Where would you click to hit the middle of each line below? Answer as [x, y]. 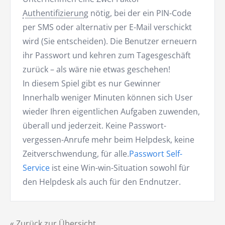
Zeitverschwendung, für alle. [76, 153]
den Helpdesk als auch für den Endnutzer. [102, 182]
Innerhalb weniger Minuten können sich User [108, 97]
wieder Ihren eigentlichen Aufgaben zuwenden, [111, 111]
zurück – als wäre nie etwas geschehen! [96, 69]
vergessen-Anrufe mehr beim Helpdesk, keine [108, 139]
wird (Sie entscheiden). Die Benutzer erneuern [110, 41]
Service [36, 167]
